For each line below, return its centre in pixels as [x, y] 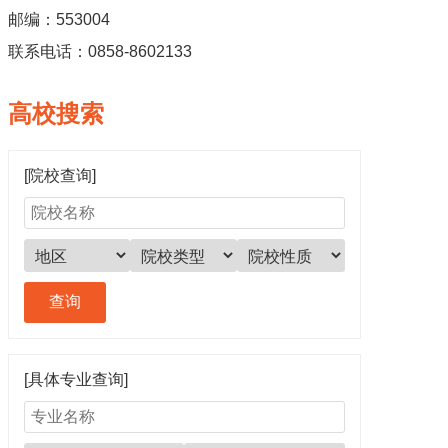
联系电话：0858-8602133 [99, 52]
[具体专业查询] [75, 380]
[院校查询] [59, 176]
